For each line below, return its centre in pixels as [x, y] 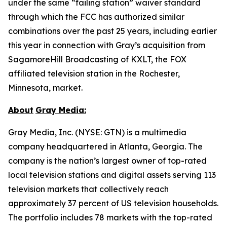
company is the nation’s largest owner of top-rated [107, 161]
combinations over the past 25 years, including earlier [112, 31]
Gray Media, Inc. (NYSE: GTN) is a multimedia [97, 132]
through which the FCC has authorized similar [96, 17]
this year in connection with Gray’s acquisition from [107, 45]
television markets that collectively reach [88, 189]
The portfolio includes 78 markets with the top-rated [110, 217]
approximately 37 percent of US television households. [113, 203]
